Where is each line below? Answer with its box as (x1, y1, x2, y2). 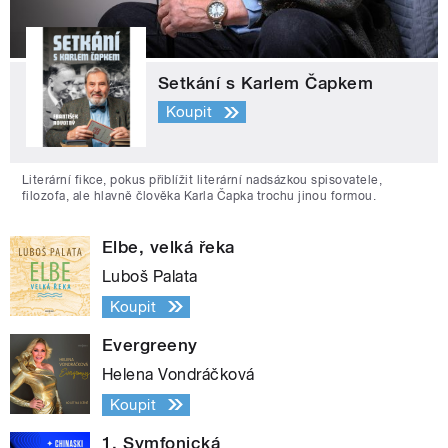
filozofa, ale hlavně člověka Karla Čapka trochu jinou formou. (22, 188, 377, 203)
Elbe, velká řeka (102, 236, 235, 257)
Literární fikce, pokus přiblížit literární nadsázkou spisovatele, (22, 172, 383, 187)
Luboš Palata (102, 266, 198, 286)
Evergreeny (102, 334, 198, 355)
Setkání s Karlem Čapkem (158, 72, 374, 93)
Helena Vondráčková (102, 364, 255, 384)
